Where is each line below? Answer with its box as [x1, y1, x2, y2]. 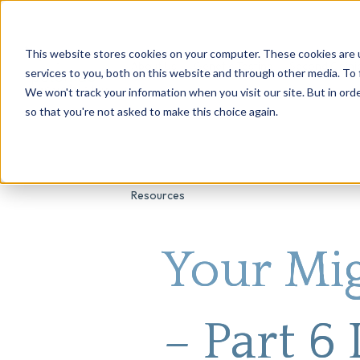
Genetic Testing [193, 58, 273, 73]
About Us [131, 58, 178, 73]
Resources [131, 187, 186, 202]
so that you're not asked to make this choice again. [24, 104, 278, 118]
